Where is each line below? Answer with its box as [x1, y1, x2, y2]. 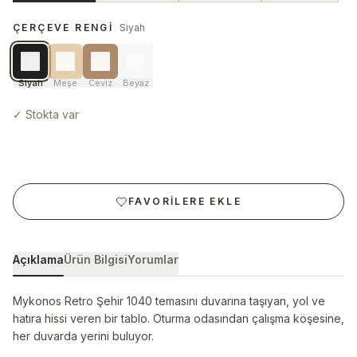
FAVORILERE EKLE [128, 195, 241, 207]
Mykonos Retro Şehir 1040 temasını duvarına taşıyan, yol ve [13, 294, 325, 308]
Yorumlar [127, 253, 178, 266]
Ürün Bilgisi [64, 253, 127, 266]
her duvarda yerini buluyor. [13, 329, 154, 343]
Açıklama [13, 253, 64, 266]
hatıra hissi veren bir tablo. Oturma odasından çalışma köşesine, [13, 312, 344, 325]
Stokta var [25, 108, 79, 121]
